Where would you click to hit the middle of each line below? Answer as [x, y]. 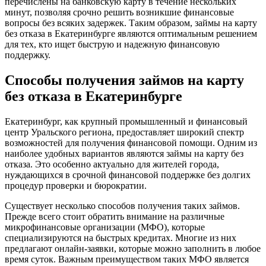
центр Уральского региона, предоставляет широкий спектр [124, 132]
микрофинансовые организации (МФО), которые [105, 227]
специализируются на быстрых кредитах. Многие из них [121, 238]
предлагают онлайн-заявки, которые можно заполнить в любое [133, 249]
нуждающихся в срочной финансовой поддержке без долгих [128, 175]
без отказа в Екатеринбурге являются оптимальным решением [131, 34]
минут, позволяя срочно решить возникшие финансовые [119, 12]
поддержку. [28, 55]
